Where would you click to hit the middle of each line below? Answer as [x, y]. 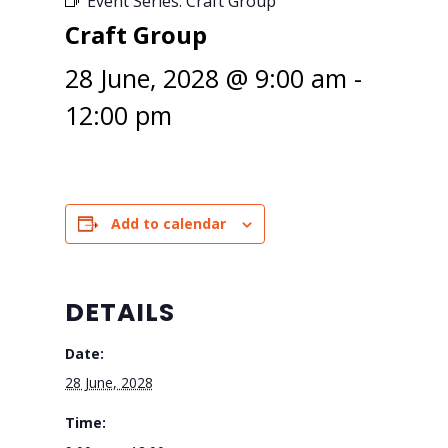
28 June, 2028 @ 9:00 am [205, 77]
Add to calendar [168, 223]
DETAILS [119, 312]
